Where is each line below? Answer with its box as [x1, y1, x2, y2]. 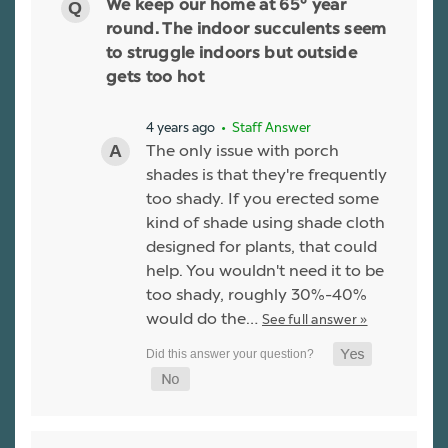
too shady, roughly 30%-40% [146, 285, 367, 305]
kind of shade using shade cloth [146, 213, 385, 233]
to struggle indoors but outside [106, 46, 357, 63]
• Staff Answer [218, 120, 311, 136]
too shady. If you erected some [146, 189, 379, 209]
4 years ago [146, 119, 215, 136]
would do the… [146, 309, 262, 329]
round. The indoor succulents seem [106, 22, 387, 39]
